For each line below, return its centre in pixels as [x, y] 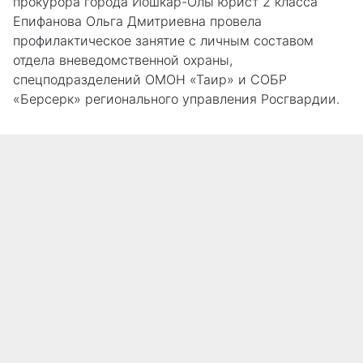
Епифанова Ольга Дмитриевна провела [137, 21]
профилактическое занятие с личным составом [163, 40]
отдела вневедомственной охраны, [123, 60]
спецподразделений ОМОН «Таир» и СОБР [150, 79]
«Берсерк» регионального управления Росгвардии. [176, 98]
